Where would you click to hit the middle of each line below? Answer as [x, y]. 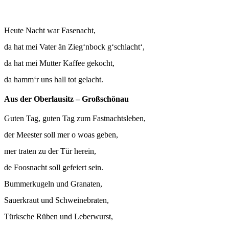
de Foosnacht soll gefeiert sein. [54, 168]
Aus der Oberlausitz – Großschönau [66, 99]
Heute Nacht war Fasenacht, [50, 30]
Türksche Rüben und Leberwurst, [59, 217]
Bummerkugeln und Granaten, [53, 184]
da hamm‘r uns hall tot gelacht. [54, 79]
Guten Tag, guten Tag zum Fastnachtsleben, [75, 119]
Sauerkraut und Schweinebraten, [56, 200]
